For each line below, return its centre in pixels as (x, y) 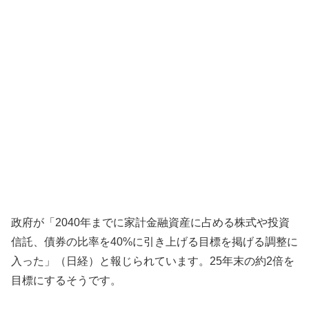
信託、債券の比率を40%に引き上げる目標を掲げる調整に (154, 241)
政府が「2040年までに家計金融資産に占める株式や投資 (150, 222)
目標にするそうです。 (66, 280)
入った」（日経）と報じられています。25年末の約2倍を (153, 261)
